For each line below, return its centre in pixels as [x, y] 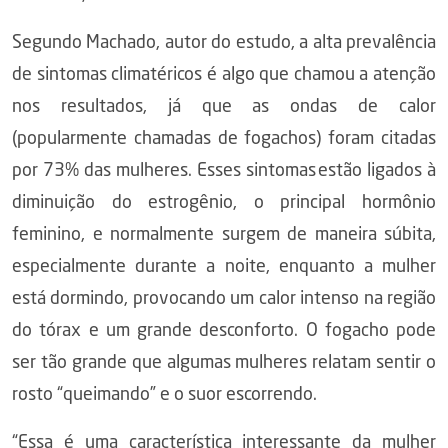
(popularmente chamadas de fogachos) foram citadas [224, 139]
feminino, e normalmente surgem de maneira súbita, [224, 235]
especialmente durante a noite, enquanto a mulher [224, 267]
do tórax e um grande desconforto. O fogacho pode [224, 331]
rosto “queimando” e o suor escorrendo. [164, 395]
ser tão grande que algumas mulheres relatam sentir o [224, 363]
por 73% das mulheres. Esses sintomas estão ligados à [224, 171]
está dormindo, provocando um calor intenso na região [224, 299]
